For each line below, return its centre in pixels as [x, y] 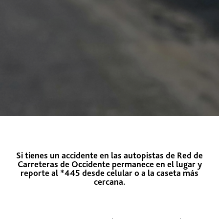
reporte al [40, 173]
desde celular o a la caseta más [139, 173]
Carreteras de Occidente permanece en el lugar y [109, 164]
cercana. [109, 182]
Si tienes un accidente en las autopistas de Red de [109, 155]
